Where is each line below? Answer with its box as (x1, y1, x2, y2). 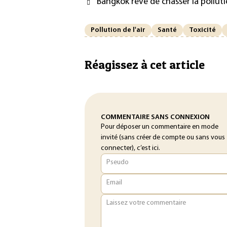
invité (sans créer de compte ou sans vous (101, 134, 225, 141)
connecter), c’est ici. (101, 144, 160, 152)
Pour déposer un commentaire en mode (101, 123, 218, 131)
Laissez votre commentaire (106, 199, 186, 207)
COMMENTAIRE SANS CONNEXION (101, 113, 210, 121)
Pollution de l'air (91, 26, 145, 34)
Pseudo (106, 158, 129, 166)
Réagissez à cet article (85, 57, 205, 72)
